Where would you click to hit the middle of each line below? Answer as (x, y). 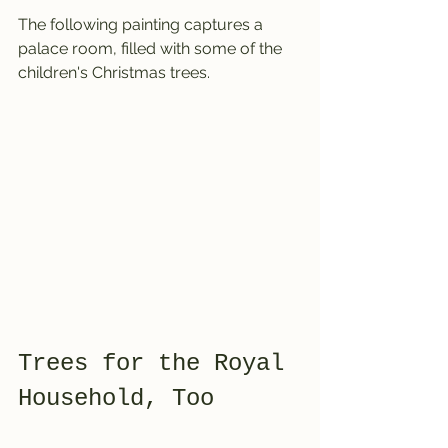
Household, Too (116, 399)
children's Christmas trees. (114, 72)
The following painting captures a (142, 24)
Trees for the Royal (158, 364)
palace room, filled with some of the (152, 48)
